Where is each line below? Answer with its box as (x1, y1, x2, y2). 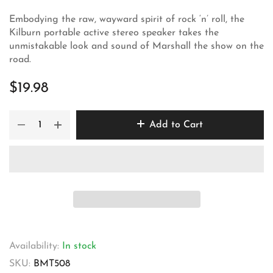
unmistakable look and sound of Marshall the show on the (9, 41, 264, 51)
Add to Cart (149, 120, 203, 130)
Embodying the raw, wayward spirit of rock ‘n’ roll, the (9, 15, 244, 24)
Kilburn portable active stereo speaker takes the (9, 28, 219, 38)
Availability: (9, 241, 59, 251)
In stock (62, 241, 96, 251)
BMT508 (34, 258, 70, 269)
